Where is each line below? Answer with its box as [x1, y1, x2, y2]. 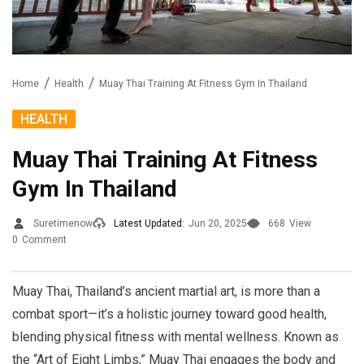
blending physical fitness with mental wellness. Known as [12, 329, 339, 345]
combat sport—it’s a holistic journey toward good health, [12, 306, 327, 323]
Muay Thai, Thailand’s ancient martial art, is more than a [12, 284, 320, 300]
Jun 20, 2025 [188, 218, 247, 230]
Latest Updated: [114, 218, 184, 230]
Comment [22, 234, 67, 246]
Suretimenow [33, 218, 93, 230]
